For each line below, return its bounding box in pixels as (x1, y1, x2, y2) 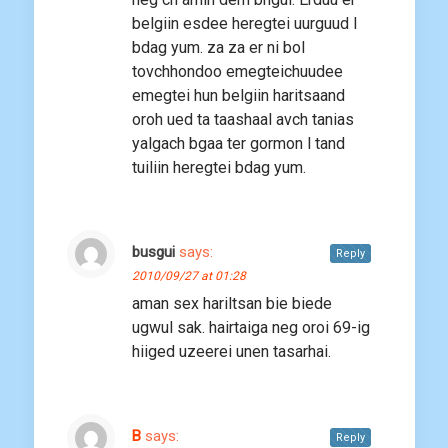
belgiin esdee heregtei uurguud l (132, 14, 357, 34)
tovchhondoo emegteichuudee (132, 62, 343, 82)
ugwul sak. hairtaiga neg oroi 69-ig (132, 318, 370, 338)
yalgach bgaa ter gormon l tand (132, 134, 345, 154)
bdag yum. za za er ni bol (132, 38, 305, 58)
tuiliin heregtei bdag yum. (132, 158, 306, 178)
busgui (132, 243, 175, 262)
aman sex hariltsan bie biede (132, 294, 332, 314)
